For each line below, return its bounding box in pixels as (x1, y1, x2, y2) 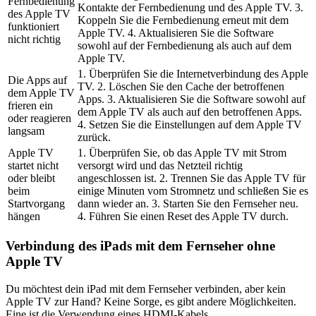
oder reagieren (8, 112, 71, 125)
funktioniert (8, 20, 59, 33)
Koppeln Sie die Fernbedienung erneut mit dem (78, 14, 288, 27)
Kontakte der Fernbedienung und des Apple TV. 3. (78, 1, 303, 14)
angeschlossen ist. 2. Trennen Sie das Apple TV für (78, 172, 305, 185)
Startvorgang (8, 197, 65, 210)
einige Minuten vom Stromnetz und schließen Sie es (78, 185, 308, 197)
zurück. (78, 131, 111, 144)
